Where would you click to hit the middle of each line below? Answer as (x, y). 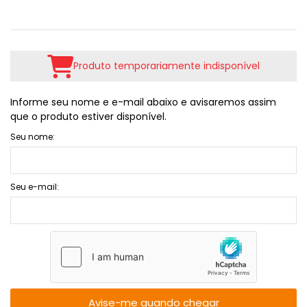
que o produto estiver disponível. (88, 116)
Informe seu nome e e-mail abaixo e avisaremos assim (143, 102)
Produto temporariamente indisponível (167, 66)
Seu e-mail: (35, 187)
